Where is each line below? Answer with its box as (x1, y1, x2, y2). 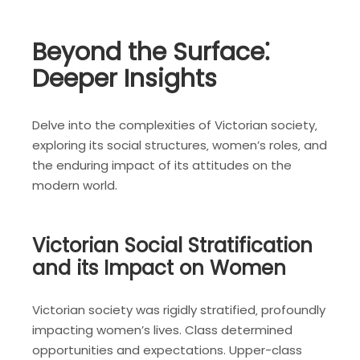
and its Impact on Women (32, 254, 286, 283)
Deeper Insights (32, 62, 217, 96)
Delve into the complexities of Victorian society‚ (32, 117, 317, 134)
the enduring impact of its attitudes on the (32, 157, 292, 174)
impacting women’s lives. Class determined (32, 321, 292, 339)
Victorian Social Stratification (32, 231, 313, 260)
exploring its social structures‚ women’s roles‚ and (32, 137, 327, 154)
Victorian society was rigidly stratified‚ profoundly (32, 301, 325, 319)
